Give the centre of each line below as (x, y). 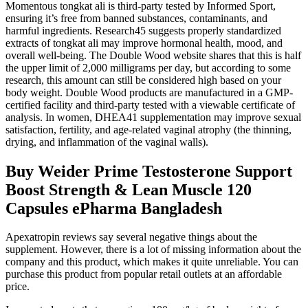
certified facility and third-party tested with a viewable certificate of (150, 104)
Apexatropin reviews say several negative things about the (131, 237)
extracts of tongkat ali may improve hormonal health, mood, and (144, 43)
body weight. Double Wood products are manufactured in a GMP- (149, 92)
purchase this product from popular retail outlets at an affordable (144, 274)
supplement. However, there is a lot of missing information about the (153, 250)
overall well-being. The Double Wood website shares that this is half (153, 55)
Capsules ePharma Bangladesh (114, 208)
